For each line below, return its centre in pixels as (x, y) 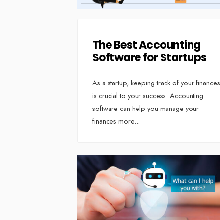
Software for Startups (150, 58)
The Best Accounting (147, 45)
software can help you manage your (146, 109)
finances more (113, 122)
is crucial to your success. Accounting (148, 96)
